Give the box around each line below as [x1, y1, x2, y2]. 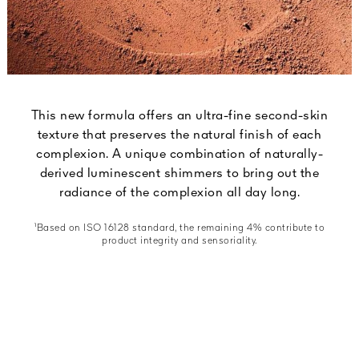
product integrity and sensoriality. [102, 236, 257, 247]
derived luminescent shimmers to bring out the [39, 167, 320, 181]
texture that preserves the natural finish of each [37, 129, 322, 143]
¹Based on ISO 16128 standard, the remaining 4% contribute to [34, 224, 325, 234]
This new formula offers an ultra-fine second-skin [30, 110, 329, 123]
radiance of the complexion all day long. [59, 187, 300, 200]
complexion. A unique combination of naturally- [36, 148, 323, 162]
